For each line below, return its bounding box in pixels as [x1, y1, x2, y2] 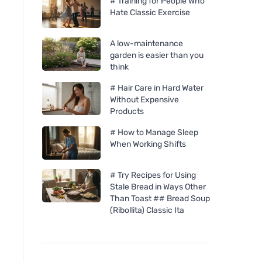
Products [110, 106, 144, 116]
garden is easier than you [110, 50, 204, 60]
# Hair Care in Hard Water [110, 82, 204, 93]
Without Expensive [110, 94, 179, 105]
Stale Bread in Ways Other [110, 181, 206, 192]
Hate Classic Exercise [110, 7, 190, 18]
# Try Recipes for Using [110, 170, 196, 180]
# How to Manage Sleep [110, 127, 198, 137]
